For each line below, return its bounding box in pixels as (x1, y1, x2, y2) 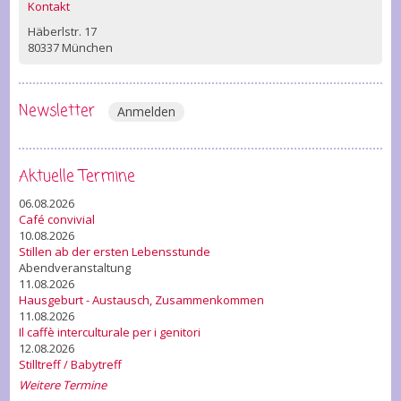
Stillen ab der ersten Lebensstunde (19, 243, 210, 260)
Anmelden (117, 103, 175, 120)
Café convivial (19, 211, 95, 227)
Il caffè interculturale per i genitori (19, 324, 200, 340)
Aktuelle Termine (19, 166, 135, 188)
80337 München (28, 39, 113, 55)
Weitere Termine (19, 377, 107, 393)
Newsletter (19, 100, 95, 123)
